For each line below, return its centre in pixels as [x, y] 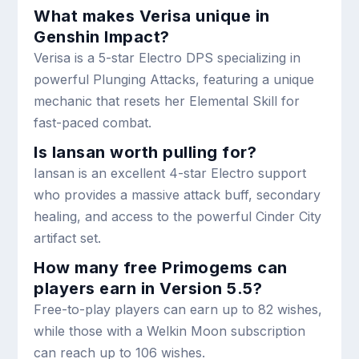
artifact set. [68, 238]
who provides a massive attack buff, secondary [177, 195]
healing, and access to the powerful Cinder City [178, 217]
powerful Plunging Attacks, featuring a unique [174, 80]
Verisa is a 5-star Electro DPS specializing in [167, 58]
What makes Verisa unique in [152, 16]
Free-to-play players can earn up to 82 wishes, [178, 310]
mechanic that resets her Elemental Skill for [167, 101]
